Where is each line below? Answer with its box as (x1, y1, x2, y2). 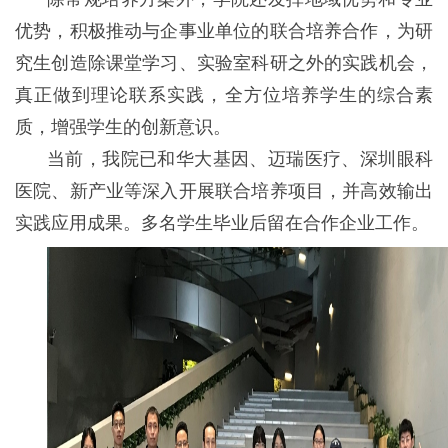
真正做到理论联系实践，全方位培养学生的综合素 (15, 80, 433, 106)
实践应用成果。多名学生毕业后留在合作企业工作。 (15, 208, 429, 234)
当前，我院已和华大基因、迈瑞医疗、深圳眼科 (47, 144, 433, 170)
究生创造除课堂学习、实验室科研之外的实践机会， (15, 48, 433, 74)
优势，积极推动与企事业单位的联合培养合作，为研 (15, 16, 433, 42)
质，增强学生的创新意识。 (15, 112, 231, 138)
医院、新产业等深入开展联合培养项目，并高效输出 (15, 176, 433, 202)
